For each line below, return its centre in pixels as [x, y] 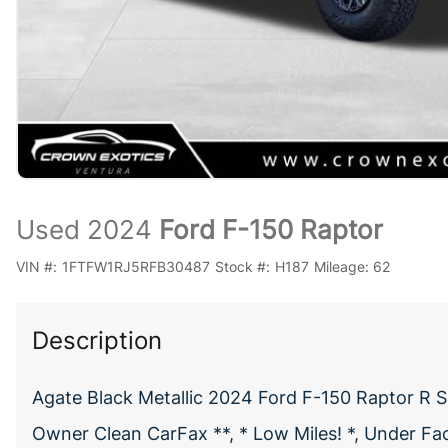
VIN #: [36, 266]
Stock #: [242, 266]
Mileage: [341, 266]
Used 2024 [84, 229]
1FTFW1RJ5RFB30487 [135, 266]
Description [97, 340]
